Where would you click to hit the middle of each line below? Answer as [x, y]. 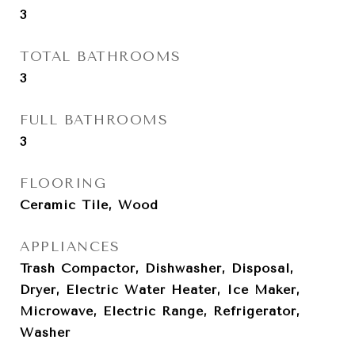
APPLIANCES [70, 246]
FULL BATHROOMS [94, 120]
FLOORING [63, 183]
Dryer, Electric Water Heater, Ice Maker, [160, 290]
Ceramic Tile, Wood [89, 205]
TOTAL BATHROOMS [101, 56]
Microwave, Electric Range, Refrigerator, [160, 311]
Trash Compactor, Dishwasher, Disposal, [157, 268]
